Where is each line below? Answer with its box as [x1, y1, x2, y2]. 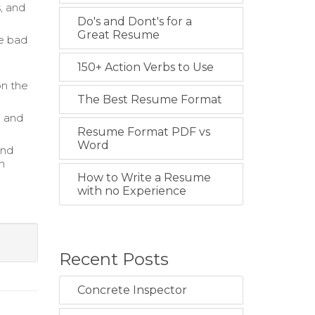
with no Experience [77, 184, 186, 198]
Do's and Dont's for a [77, 15, 192, 28]
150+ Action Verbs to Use [77, 60, 214, 74]
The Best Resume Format [77, 93, 222, 106]
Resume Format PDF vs [77, 125, 210, 139]
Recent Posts [58, 249, 169, 269]
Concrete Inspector [77, 283, 187, 297]
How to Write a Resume [77, 171, 211, 184]
